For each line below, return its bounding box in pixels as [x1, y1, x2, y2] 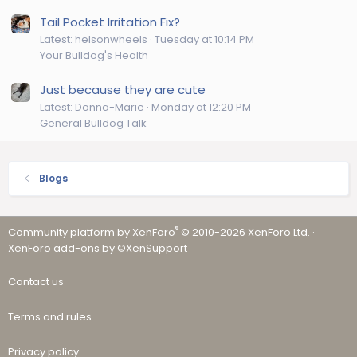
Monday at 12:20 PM [151, 100, 251, 116]
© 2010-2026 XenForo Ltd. [181, 225, 310, 241]
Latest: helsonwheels [40, 31, 147, 47]
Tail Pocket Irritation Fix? [40, 13, 180, 30]
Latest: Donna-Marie [40, 100, 144, 116]
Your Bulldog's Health [40, 47, 148, 63]
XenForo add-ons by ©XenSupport [8, 241, 187, 257]
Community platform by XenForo [8, 225, 175, 241]
